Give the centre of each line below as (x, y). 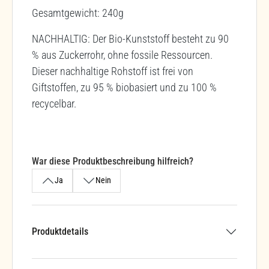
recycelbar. (54, 103)
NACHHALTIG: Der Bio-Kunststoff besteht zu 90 (130, 38)
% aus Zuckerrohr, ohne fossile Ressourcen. (122, 55)
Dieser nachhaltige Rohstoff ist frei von (113, 71)
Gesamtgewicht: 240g (78, 13)
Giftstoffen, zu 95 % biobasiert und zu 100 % (124, 87)
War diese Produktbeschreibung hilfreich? (113, 161)
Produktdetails (60, 231)
